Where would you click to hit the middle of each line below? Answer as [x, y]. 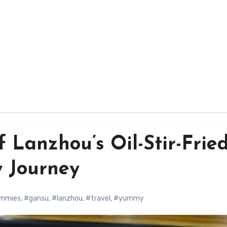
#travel [98, 198]
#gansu [36, 198]
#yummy [129, 198]
